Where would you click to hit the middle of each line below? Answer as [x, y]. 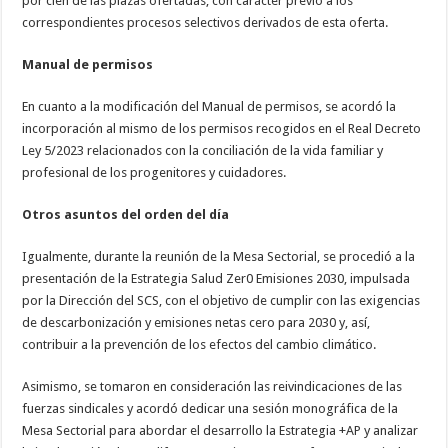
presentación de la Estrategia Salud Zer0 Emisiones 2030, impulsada [216, 278]
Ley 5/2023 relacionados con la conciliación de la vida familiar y [203, 150]
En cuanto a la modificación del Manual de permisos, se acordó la [209, 106]
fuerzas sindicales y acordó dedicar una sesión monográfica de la [210, 408]
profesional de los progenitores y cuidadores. [154, 172]
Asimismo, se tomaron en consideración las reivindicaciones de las [212, 386]
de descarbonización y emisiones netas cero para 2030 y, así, [196, 322]
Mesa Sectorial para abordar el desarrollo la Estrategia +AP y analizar [220, 430]
